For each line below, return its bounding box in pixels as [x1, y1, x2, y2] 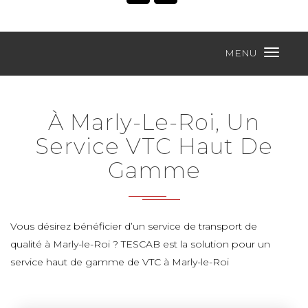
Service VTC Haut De [35, 133, 273, 159]
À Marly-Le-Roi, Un [48, 109, 260, 135]
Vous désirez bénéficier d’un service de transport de [10, 220, 257, 232]
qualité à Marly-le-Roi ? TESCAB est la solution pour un [10, 238, 270, 250]
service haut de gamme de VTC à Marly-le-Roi [10, 256, 229, 268]
